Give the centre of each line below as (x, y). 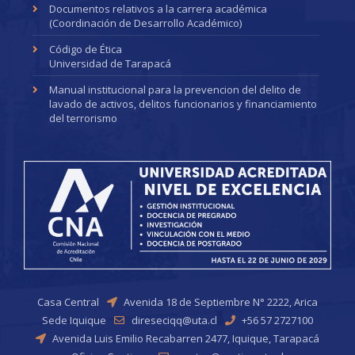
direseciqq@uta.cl (174, 320)
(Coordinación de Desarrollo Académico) (146, 23)
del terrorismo (84, 118)
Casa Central (68, 302)
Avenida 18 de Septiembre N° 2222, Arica (221, 302)
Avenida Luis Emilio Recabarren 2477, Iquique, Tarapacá (186, 338)
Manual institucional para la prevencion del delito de (176, 89)
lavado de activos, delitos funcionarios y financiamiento (183, 103)
